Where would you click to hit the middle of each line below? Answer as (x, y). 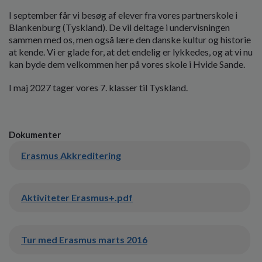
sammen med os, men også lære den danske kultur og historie (130, 39)
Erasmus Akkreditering (71, 156)
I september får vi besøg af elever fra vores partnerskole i (123, 15)
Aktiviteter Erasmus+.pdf (77, 198)
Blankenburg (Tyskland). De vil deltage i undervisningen (119, 27)
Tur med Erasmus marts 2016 (84, 240)
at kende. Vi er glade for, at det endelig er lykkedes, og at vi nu (131, 51)
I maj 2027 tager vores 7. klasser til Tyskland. (98, 87)
